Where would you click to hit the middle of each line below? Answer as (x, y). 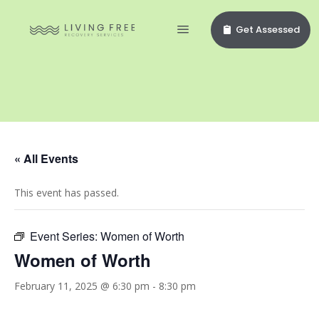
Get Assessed (267, 30)
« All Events (46, 158)
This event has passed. (67, 193)
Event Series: (65, 236)
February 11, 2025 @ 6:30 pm (82, 286)
